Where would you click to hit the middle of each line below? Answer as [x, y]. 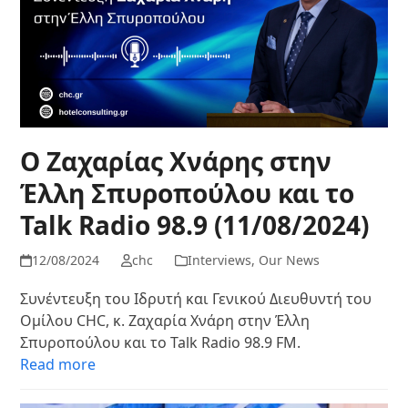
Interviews [219, 260]
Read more [58, 365]
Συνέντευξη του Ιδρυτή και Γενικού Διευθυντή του [196, 299]
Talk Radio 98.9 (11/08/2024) [195, 225]
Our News [289, 260]
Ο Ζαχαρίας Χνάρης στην [176, 162]
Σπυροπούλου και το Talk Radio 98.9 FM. [161, 343]
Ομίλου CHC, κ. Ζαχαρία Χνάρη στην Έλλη [165, 321]
